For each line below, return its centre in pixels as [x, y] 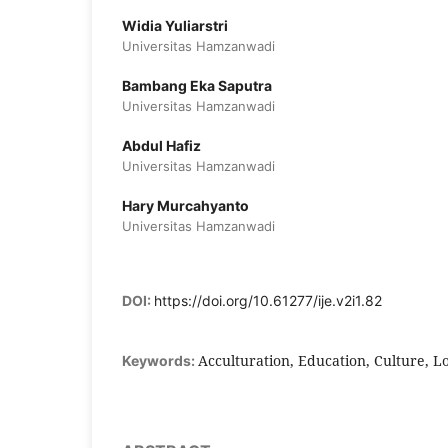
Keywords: [160, 361]
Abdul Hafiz [161, 146]
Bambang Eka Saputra [197, 86]
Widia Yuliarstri [175, 26]
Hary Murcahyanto [185, 206]
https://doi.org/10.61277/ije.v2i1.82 [268, 301]
